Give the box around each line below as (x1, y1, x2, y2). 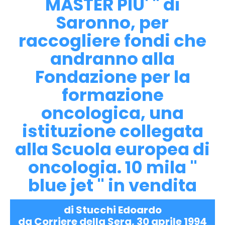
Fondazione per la (35, 65, 190, 89)
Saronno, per (56, 11, 169, 35)
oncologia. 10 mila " (28, 155, 197, 179)
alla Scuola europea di (15, 137, 210, 161)
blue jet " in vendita (28, 173, 197, 197)
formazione (61, 83, 164, 107)
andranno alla (50, 47, 175, 71)
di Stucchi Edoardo (63, 203, 162, 217)
